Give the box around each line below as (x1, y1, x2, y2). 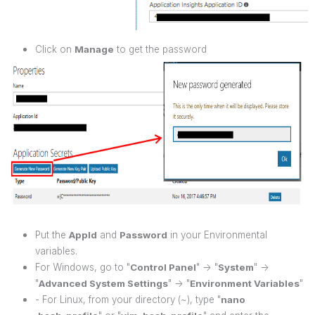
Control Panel (130, 261, 196, 273)
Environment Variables (190, 277, 300, 289)
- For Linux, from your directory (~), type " (35, 293, 221, 305)
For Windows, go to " (35, 261, 130, 273)
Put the (35, 229, 69, 240)
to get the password (114, 43, 207, 55)
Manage (75, 43, 114, 55)
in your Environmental (167, 229, 267, 240)
